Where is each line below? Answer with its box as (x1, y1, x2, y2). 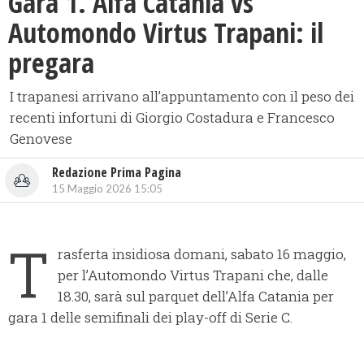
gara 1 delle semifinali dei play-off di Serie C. (8, 308, 292, 327)
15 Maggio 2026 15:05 (52, 182, 162, 196)
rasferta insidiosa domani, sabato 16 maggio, (58, 245, 346, 264)
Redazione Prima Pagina (52, 163, 181, 182)
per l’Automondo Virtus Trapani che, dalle (58, 266, 328, 285)
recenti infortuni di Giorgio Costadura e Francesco (10, 108, 335, 128)
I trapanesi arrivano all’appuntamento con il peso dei (10, 87, 354, 106)
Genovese (10, 129, 72, 149)
